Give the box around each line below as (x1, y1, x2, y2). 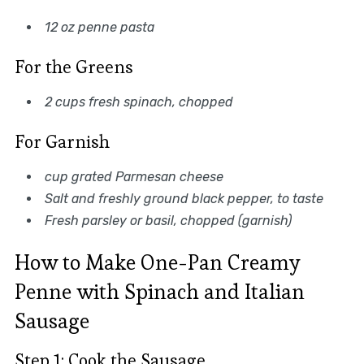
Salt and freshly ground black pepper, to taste (44, 190, 323, 206)
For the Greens (14, 54, 133, 78)
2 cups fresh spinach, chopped (44, 93, 233, 110)
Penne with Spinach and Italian (14, 277, 305, 305)
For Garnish (14, 129, 110, 153)
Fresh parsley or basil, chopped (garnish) (44, 212, 292, 228)
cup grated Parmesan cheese (44, 168, 223, 184)
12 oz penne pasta (44, 19, 154, 35)
